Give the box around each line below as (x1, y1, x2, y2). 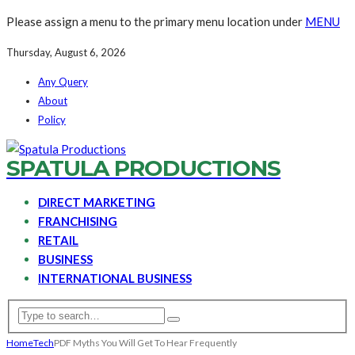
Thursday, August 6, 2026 (6, 46, 126, 59)
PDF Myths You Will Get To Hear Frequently (54, 336, 237, 349)
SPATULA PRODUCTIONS (6, 155, 281, 181)
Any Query (38, 75, 88, 88)
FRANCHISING (38, 214, 117, 228)
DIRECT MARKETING (38, 195, 155, 209)
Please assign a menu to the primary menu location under (6, 14, 305, 29)
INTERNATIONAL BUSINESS (38, 271, 192, 285)
